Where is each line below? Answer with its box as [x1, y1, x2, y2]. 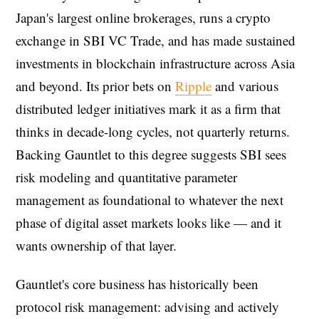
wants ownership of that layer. [16, 236, 177, 255]
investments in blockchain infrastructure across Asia [16, 54, 295, 73]
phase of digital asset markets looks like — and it [16, 214, 281, 232]
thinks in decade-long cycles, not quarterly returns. [16, 122, 290, 141]
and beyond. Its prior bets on [16, 77, 175, 95]
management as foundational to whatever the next [16, 191, 283, 209]
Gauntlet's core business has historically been [16, 275, 258, 293]
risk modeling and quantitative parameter [16, 168, 237, 187]
